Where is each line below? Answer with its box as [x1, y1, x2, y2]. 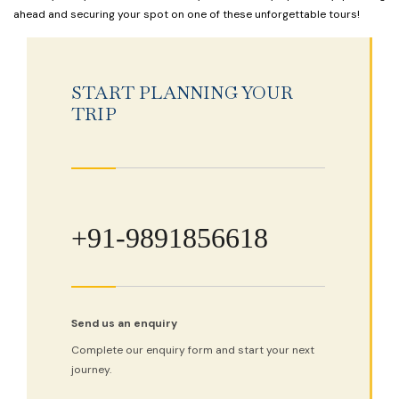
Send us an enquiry [71, 316, 177, 331]
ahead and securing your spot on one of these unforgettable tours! [13, 7, 360, 22]
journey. [71, 362, 111, 378]
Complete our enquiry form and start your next [71, 343, 314, 358]
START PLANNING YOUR [71, 81, 293, 105]
